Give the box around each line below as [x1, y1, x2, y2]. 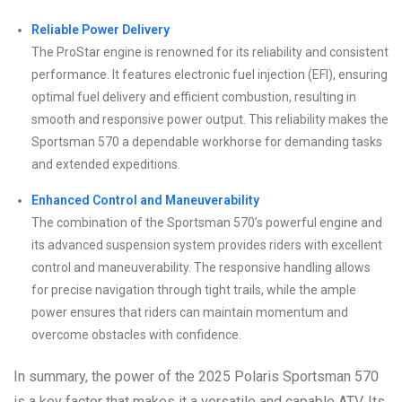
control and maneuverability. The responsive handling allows [31, 259, 371, 275]
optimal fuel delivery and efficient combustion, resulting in [31, 89, 356, 104]
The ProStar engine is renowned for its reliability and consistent [31, 44, 389, 59]
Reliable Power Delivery [31, 22, 170, 37]
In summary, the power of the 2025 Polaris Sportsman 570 [13, 367, 379, 385]
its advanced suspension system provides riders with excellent [31, 237, 382, 252]
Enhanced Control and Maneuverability [31, 192, 259, 207]
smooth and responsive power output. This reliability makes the [31, 111, 389, 127]
